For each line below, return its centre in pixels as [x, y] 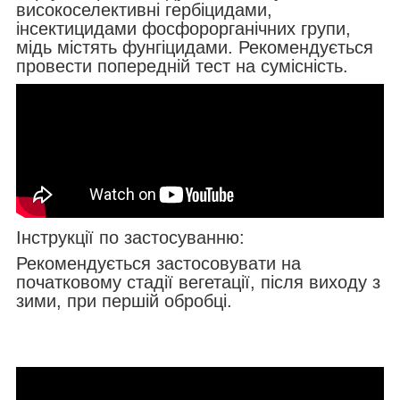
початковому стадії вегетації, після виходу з [198, 282]
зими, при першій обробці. [124, 300]
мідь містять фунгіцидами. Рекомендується [195, 47]
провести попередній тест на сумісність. [182, 66]
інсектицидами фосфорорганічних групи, [183, 28]
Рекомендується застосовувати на [158, 263]
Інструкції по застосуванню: [130, 237]
